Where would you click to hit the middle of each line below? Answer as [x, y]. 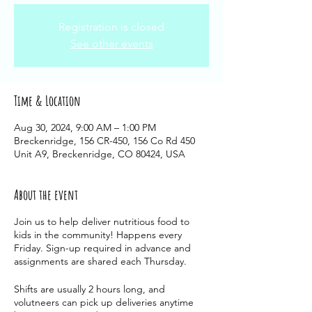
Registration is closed [111, 27]
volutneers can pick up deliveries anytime [104, 302]
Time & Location [47, 101]
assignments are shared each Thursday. [102, 261]
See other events [111, 44]
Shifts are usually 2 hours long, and [89, 289]
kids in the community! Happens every [98, 235]
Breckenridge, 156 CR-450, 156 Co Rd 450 [104, 141]
